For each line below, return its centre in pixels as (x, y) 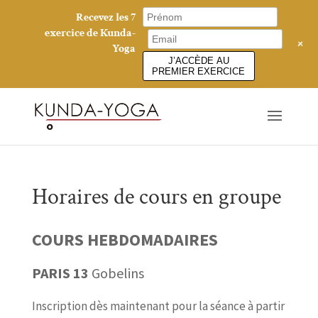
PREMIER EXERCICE (199, 71)
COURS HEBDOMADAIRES (126, 239)
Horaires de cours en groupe (156, 197)
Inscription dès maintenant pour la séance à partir (158, 306)
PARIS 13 (61, 273)
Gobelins (117, 273)
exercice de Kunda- (91, 33)
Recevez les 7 (106, 17)
